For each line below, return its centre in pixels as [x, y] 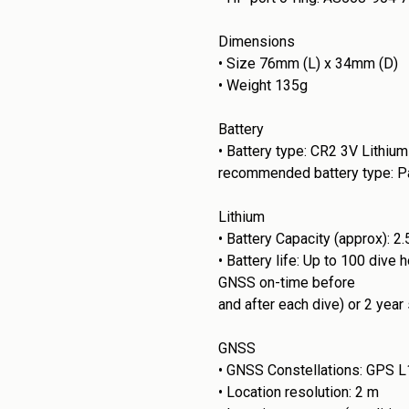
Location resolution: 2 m [303, 392]
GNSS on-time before [287, 283]
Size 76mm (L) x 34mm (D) [312, 63]
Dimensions [257, 42]
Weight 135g [267, 85]
